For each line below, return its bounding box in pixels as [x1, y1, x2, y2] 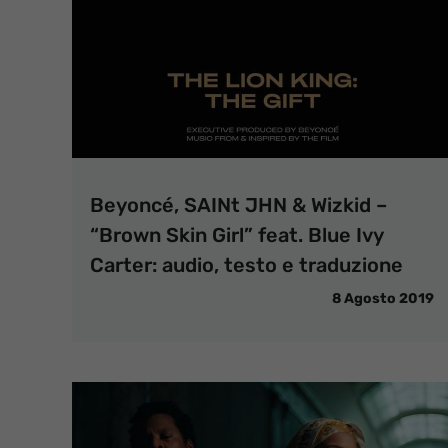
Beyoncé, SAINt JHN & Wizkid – [90, 193, 387, 217]
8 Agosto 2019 [332, 290, 434, 307]
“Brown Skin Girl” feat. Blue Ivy [90, 223, 383, 247]
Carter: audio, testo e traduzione [90, 253, 403, 277]
